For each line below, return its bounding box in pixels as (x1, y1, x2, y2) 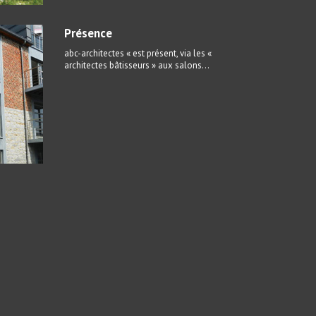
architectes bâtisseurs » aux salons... (64, 59, 209, 71)
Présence (64, 25, 112, 41)
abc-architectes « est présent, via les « (64, 47, 212, 59)
